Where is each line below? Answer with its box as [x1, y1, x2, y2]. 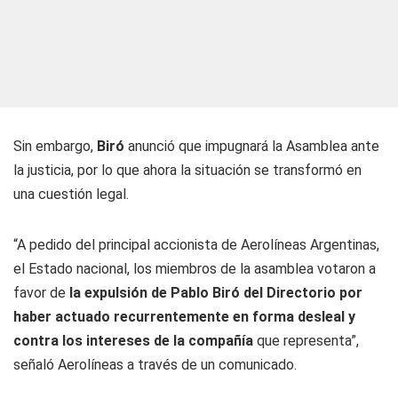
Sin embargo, [13, 138, 97, 155]
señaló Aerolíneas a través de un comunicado [13, 356, 294, 373]
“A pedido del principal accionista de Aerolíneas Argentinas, [13, 236, 379, 253]
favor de [13, 284, 69, 301]
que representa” [253, 332, 356, 349]
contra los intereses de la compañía [13, 332, 253, 349]
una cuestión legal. [13, 186, 129, 203]
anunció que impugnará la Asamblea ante [128, 138, 379, 155]
